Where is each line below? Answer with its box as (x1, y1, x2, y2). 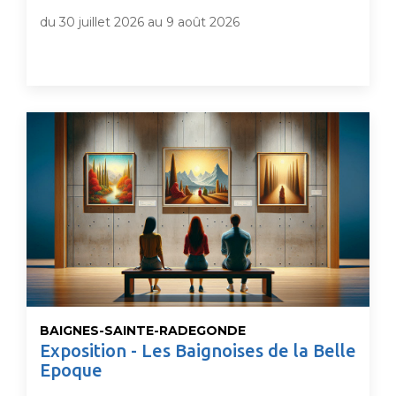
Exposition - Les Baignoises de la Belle (40, 340, 356, 361)
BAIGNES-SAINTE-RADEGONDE (40, 323, 246, 339)
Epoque (40, 360, 103, 380)
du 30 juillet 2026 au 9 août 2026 (40, 14, 240, 30)
